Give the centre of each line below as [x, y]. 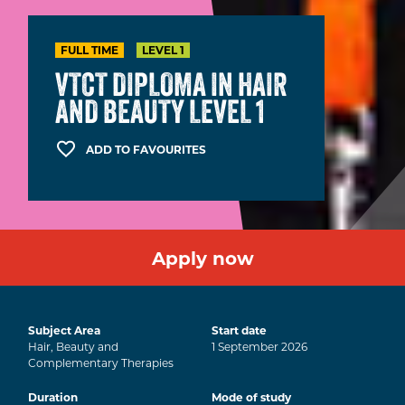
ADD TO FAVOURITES [146, 150]
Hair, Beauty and [74, 347]
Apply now [202, 258]
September [248, 347]
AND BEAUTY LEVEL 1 [160, 112]
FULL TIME [90, 50]
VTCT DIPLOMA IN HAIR [172, 85]
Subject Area [65, 330]
